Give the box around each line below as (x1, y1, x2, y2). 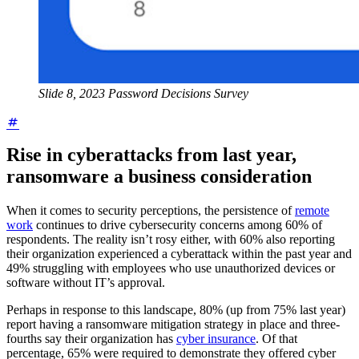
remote (295, 204, 329, 218)
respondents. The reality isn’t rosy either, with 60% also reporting (6, 232, 335, 247)
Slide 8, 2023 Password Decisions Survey (38, 87, 248, 100)
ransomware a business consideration (6, 166, 312, 188)
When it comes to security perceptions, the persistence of (6, 204, 295, 218)
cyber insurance (176, 332, 256, 346)
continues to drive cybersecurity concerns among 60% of (33, 218, 322, 232)
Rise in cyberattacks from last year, (6, 144, 296, 166)
